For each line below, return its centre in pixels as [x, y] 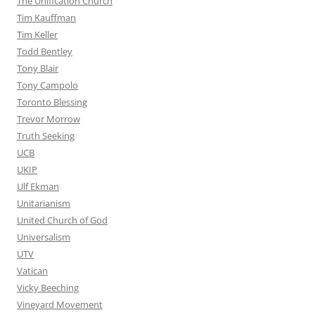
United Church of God [62, 220]
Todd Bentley [45, 52]
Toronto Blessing [52, 102]
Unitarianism [44, 204]
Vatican [32, 271]
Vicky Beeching [48, 288]
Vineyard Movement [60, 305]
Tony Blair [38, 69]
